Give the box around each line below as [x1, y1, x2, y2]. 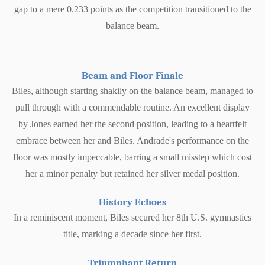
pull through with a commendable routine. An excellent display [15, 102, 250, 112]
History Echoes [98, 196, 167, 208]
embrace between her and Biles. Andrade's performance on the [16, 135, 249, 146]
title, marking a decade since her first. [63, 229, 202, 240]
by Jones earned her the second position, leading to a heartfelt [18, 119, 247, 129]
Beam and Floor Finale [82, 69, 183, 81]
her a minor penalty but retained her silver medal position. [25, 169, 240, 179]
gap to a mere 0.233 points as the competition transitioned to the [14, 4, 251, 15]
